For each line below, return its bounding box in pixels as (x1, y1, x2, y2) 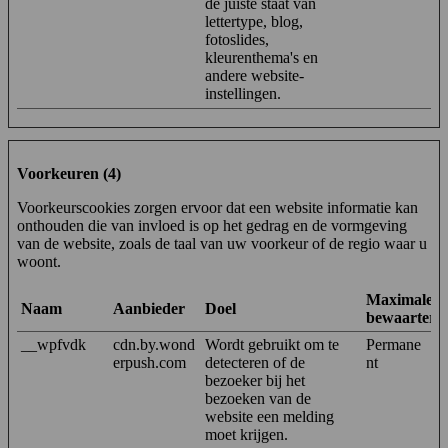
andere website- (205, 66, 304, 84)
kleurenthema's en (205, 48, 318, 66)
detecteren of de (205, 353, 305, 371)
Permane (366, 335, 421, 353)
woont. (17, 252, 61, 270)
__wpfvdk (21, 335, 86, 353)
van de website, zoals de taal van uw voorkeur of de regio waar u (17, 234, 427, 252)
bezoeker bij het (205, 371, 305, 389)
